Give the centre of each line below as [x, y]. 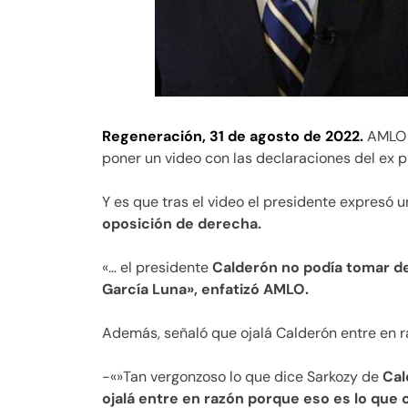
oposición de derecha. [182, 224]
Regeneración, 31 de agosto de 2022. [233, 137]
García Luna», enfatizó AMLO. [205, 290]
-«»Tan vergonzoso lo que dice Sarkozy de [242, 377]
